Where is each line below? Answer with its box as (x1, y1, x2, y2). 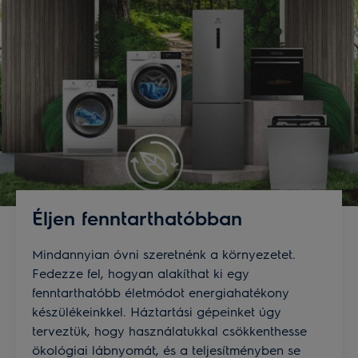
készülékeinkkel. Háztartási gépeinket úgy (32, 303, 281, 320)
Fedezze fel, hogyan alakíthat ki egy (32, 265, 249, 281)
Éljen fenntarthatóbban (32, 205, 242, 229)
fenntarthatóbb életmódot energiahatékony (32, 284, 289, 300)
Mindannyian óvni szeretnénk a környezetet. (32, 245, 296, 262)
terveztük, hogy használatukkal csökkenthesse (32, 322, 307, 339)
